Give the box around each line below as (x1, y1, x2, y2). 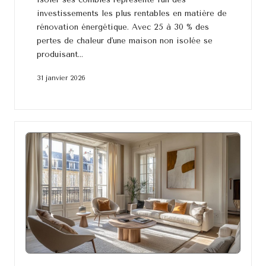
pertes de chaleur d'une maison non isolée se (36, 36, 213, 46)
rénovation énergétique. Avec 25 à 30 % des (36, 22, 209, 32)
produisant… (36, 49, 83, 59)
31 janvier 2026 (36, 74, 85, 83)
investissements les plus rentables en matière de (36, 8, 227, 18)
